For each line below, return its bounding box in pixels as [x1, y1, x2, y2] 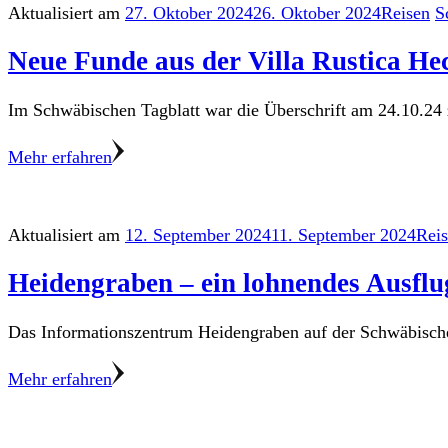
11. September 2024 [271, 224, 416, 245]
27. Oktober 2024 [125, 3, 253, 24]
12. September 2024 [125, 224, 271, 245]
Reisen [381, 3, 430, 24]
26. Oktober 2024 [253, 3, 381, 24]
